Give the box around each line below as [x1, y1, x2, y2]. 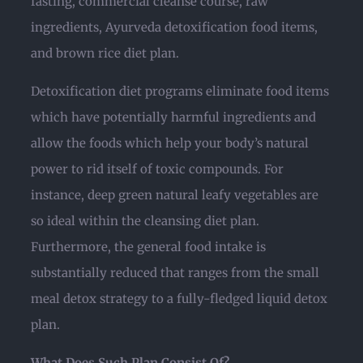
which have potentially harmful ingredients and [31, 109, 316, 125]
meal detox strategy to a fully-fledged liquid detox [31, 291, 327, 306]
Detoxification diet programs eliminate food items [31, 83, 329, 99]
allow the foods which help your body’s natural [31, 135, 309, 151]
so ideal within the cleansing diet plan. [31, 213, 259, 228]
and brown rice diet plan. [31, 45, 179, 61]
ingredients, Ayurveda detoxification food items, [31, 19, 318, 35]
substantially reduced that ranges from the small [31, 265, 319, 280]
